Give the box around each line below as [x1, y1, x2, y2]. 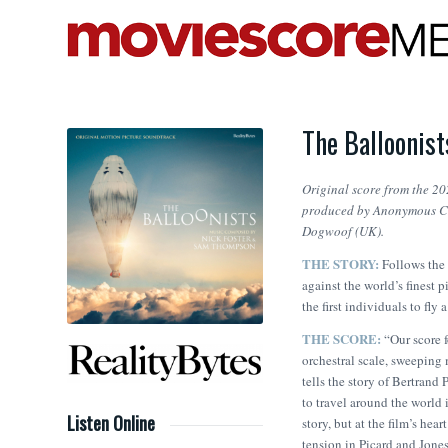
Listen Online [67, 410, 155, 437]
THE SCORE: [302, 329, 384, 349]
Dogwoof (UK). [302, 222, 384, 241]
